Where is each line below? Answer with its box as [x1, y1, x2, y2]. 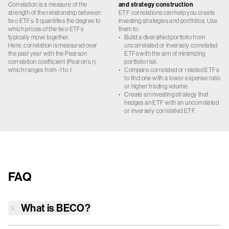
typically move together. [8, 33, 70, 41]
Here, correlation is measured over [8, 41, 98, 49]
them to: [119, 25, 140, 33]
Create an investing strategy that [124, 90, 209, 98]
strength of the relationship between [8, 9, 101, 16]
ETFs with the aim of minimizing [124, 50, 205, 57]
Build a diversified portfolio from [124, 33, 205, 41]
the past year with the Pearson [8, 50, 87, 57]
